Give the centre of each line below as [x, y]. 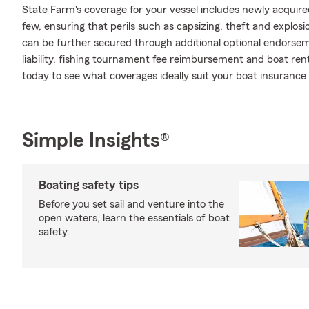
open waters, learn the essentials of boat [134, 218]
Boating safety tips [89, 185]
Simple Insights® [96, 141]
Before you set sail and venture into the [131, 204]
